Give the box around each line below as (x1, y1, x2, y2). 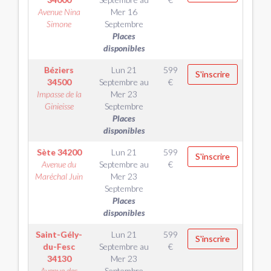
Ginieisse (44, 101, 74, 111)
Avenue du (42, 159, 76, 169)
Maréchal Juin (35, 171, 83, 181)
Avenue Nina (38, 7, 80, 17)
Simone (47, 19, 71, 29)
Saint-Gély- (36, 229, 82, 240)
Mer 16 (111, 7, 137, 17)
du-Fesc (43, 241, 75, 252)
